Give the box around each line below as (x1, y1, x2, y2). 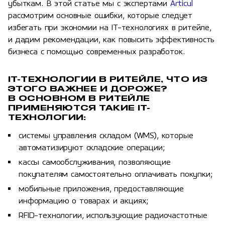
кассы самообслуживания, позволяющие (19, 159, 171, 167)
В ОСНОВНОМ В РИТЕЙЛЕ (8, 94, 150, 103)
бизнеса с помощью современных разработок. (8, 48, 185, 57)
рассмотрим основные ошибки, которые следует (8, 12, 193, 21)
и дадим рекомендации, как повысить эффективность (8, 36, 215, 45)
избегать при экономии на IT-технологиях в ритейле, (8, 24, 211, 33)
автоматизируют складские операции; (19, 144, 165, 153)
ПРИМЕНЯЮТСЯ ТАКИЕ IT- (8, 103, 151, 113)
